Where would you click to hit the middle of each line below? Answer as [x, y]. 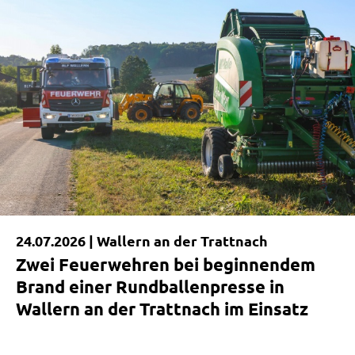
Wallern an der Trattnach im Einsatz [162, 309]
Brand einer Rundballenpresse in [150, 287]
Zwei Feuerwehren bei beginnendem [166, 265]
